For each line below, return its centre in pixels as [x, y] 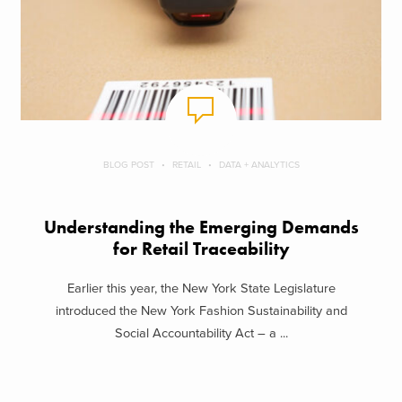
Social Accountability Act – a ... [201, 334]
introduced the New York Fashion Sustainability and [201, 311]
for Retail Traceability [201, 249]
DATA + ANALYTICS [259, 164]
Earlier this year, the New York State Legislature [201, 289]
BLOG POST [128, 164]
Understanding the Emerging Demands [201, 227]
